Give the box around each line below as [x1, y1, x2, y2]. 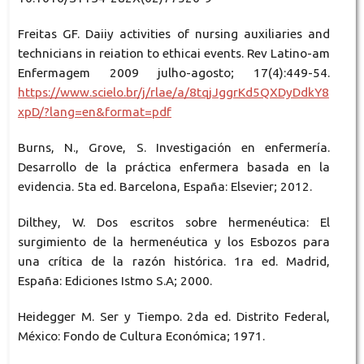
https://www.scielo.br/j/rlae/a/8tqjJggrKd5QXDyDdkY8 [17, 84, 329, 99]
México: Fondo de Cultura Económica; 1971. [17, 328, 265, 343]
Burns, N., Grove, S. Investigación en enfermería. [17, 140, 331, 154]
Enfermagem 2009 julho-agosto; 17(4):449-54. [17, 65, 331, 80]
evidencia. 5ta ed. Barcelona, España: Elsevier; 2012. [17, 179, 312, 193]
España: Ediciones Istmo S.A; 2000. [17, 273, 212, 288]
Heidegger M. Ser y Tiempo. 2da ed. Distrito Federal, [17, 309, 331, 323]
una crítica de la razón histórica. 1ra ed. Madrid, [17, 253, 331, 268]
